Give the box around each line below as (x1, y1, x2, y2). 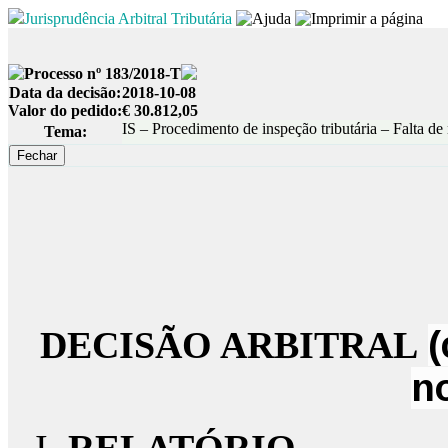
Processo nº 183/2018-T (24, 65, 181, 82)
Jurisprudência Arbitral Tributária (24, 10, 232, 27)
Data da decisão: (9, 84, 121, 101)
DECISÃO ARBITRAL (40, 324, 428, 366)
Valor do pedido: (8, 102, 122, 119)
